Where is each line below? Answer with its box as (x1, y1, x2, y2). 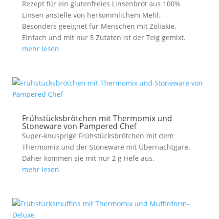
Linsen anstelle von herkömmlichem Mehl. (22, 10, 161, 20)
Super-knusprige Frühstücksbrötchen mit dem (22, 131, 174, 140)
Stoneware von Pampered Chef (22, 121, 136, 131)
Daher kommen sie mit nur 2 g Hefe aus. (22, 153, 154, 163)
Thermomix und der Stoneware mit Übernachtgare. (22, 142, 190, 152)
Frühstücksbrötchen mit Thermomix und (22, 113, 172, 124)
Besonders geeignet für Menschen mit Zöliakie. (22, 22, 176, 31)
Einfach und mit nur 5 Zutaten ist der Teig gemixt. (22, 33, 186, 42)
